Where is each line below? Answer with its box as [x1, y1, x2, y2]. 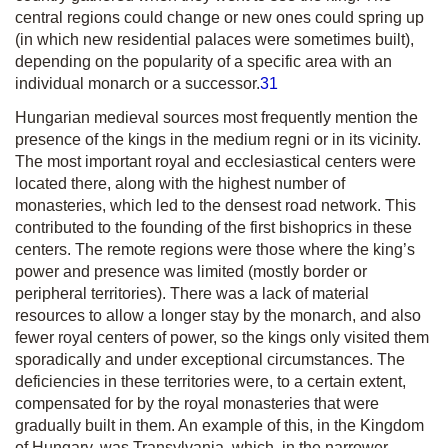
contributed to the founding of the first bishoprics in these [15, 219, 412, 236]
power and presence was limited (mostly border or [15, 263, 367, 280]
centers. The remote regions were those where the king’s [15, 241, 415, 258]
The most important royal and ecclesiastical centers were [15, 153, 416, 170]
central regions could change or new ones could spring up [15, 9, 424, 26]
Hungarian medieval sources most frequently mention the [15, 109, 418, 126]
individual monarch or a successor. [15, 75, 260, 92]
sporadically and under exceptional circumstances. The [15, 351, 405, 368]
